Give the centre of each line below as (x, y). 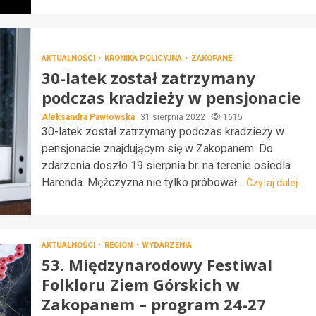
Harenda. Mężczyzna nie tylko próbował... (144, 182)
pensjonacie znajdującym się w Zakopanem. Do (157, 148)
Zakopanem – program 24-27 (153, 304)
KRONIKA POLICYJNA (144, 58)
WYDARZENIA (166, 245)
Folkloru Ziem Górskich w (140, 284)
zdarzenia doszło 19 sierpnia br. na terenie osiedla (166, 165)
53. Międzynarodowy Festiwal (157, 265)
